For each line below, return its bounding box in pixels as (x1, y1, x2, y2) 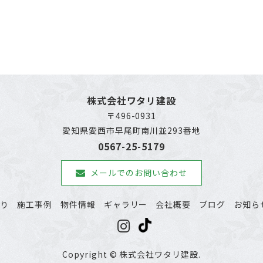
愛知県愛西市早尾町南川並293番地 (62, 124, 201, 136)
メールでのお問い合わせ (90, 167, 187, 178)
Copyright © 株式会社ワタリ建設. (62, 248, 201, 260)
